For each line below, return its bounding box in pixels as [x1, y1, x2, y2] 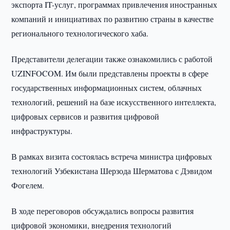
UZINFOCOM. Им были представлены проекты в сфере [11, 68, 209, 79]
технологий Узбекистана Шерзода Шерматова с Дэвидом [11, 165, 213, 176]
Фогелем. [11, 180, 45, 190]
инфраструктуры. [11, 125, 73, 136]
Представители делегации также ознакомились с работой [11, 53, 213, 64]
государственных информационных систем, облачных [11, 82, 202, 93]
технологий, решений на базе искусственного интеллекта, [11, 97, 217, 107]
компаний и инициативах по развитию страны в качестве [11, 13, 214, 24]
